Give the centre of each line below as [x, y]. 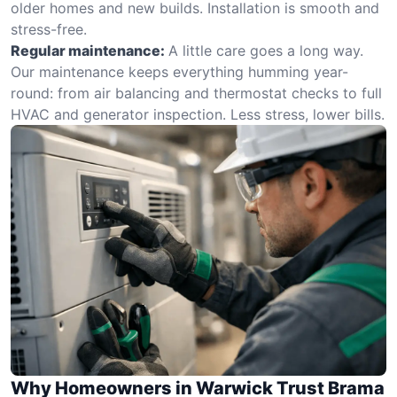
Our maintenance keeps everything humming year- [179, 72]
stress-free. [49, 29]
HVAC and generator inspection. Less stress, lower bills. [198, 114]
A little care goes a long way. [266, 51]
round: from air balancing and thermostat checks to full [196, 93]
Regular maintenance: [88, 51]
